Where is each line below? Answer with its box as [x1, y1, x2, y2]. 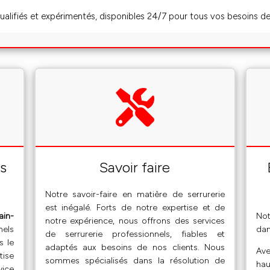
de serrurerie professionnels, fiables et [45, 228, 225, 239]
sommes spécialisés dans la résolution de [45, 255, 225, 266]
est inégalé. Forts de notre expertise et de [45, 202, 225, 213]
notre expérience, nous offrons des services [45, 215, 225, 226]
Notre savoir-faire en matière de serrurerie [45, 189, 225, 199]
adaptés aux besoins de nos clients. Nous [45, 242, 225, 253]
